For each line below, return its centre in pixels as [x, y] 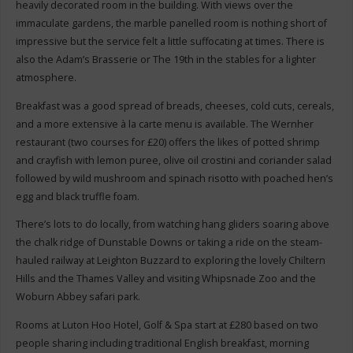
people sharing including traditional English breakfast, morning [162, 343]
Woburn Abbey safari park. [78, 297]
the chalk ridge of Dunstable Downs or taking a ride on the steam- [169, 243]
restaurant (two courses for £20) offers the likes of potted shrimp [167, 142]
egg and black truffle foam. [77, 196]
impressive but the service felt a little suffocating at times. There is [170, 42]
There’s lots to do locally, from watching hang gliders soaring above [172, 225]
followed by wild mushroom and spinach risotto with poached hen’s [174, 178]
